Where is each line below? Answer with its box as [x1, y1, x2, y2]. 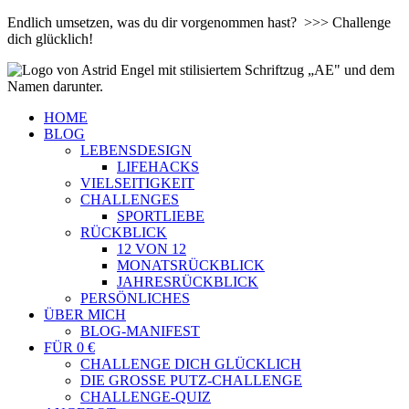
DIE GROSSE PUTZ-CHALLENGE [80, 372, 302, 388]
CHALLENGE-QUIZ [80, 389, 211, 404]
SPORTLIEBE [117, 208, 204, 224]
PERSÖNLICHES [80, 290, 190, 306]
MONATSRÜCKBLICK [117, 257, 265, 273]
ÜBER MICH [44, 307, 126, 322]
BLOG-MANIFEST [80, 323, 200, 339]
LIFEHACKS [117, 159, 199, 174]
